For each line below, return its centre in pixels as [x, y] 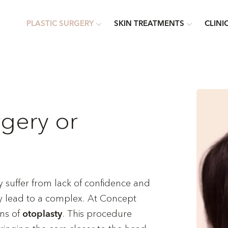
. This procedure [97, 214]
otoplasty [42, 214]
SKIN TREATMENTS [149, 24]
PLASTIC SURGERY [60, 24]
